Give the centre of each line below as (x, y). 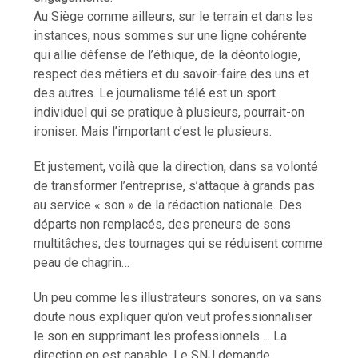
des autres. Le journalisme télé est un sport (155, 93)
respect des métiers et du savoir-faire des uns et (172, 74)
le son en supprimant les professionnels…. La (161, 336)
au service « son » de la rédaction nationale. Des (168, 205)
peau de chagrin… (82, 262)
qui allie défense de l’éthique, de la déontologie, (167, 54)
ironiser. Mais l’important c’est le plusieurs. (153, 131)
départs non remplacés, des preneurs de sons (163, 224)
